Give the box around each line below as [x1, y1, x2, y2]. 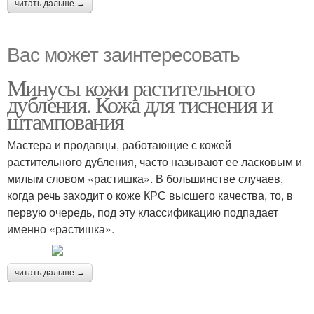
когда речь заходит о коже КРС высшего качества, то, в [7, 187, 293, 203]
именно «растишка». [7, 221, 114, 237]
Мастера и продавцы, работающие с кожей [7, 137, 231, 153]
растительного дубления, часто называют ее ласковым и [7, 153, 302, 170]
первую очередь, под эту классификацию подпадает [7, 204, 278, 220]
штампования [7, 106, 124, 136]
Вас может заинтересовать [7, 39, 240, 67]
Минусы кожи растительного [7, 72, 254, 102]
